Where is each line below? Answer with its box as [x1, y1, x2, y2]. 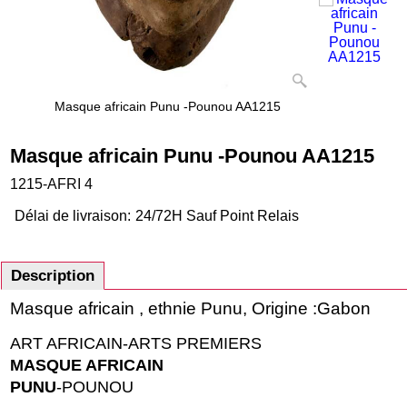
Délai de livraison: [15, 208, 131, 224]
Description [11, 267, 94, 285]
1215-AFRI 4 [10, 175, 93, 192]
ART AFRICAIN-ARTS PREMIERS [10, 334, 262, 353]
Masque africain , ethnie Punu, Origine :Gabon [10, 299, 371, 319]
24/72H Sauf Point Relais [135, 208, 299, 224]
